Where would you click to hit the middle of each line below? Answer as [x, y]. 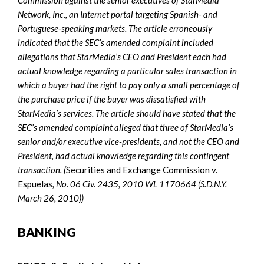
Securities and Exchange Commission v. [142, 169]
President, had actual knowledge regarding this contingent [123, 155]
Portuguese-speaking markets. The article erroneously [115, 28]
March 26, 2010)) [51, 198]
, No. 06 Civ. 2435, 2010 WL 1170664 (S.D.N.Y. [140, 184]
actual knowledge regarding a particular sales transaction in [127, 70]
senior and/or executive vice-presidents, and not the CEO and [128, 141]
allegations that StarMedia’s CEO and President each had [122, 56]
